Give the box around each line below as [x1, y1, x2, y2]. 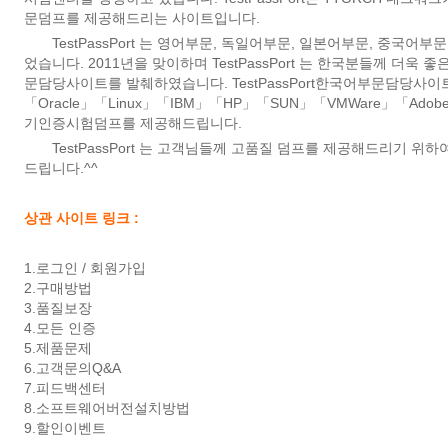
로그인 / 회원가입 [36, 260, 146, 276]
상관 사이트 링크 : [24, 210, 139, 226]
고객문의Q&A [36, 360, 121, 376]
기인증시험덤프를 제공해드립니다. [24, 115, 242, 131]
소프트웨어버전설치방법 [36, 400, 190, 416]
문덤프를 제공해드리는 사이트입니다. [24, 10, 260, 26]
